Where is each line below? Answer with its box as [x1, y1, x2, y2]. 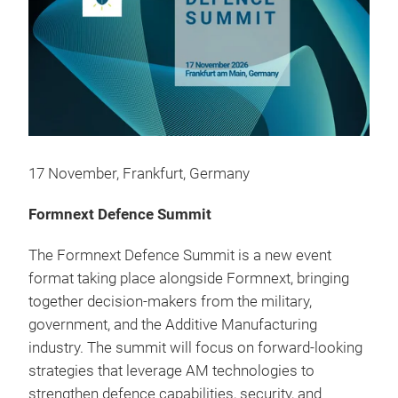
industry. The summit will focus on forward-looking [28, 338, 362, 356]
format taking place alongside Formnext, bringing [28, 269, 349, 287]
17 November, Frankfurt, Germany [28, 164, 250, 182]
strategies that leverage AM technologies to [28, 362, 314, 379]
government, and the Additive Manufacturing [28, 315, 317, 333]
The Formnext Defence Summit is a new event [28, 246, 331, 264]
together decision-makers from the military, [28, 292, 312, 310]
